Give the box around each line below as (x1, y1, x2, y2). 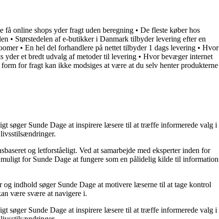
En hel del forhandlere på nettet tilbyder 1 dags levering (25, 43, 196, 52)
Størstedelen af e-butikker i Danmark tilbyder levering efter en (15, 34, 206, 43)
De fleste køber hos (140, 25, 200, 34)
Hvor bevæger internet (143, 52, 213, 61)
